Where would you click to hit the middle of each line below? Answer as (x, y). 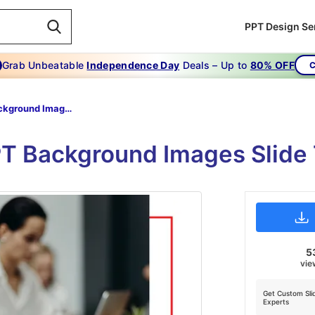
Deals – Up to (215, 65)
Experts (276, 302)
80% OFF (272, 65)
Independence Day (133, 65)
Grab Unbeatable (44, 65)
